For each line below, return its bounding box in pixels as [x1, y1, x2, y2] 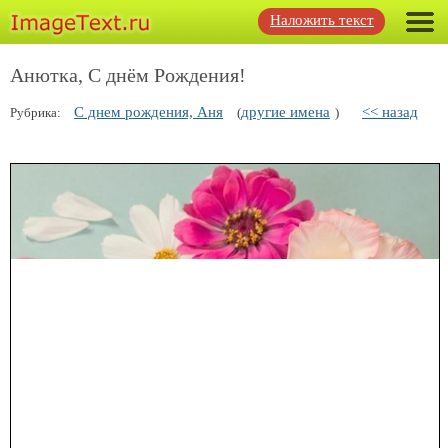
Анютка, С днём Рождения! [10, 64, 246, 86]
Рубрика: [10, 105, 64, 120]
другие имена [241, 104, 330, 120]
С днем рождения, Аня [74, 104, 223, 120]
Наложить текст [270, 12, 374, 28]
